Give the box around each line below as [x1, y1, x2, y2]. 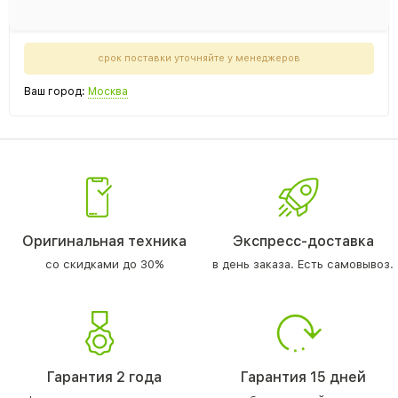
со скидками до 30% [44, 258, 163, 271]
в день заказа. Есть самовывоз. [212, 258, 394, 271]
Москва [88, 85, 128, 98]
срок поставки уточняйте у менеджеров [98, 52, 300, 64]
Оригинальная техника [21, 233, 187, 250]
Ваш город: [24, 85, 88, 98]
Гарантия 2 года [46, 369, 162, 386]
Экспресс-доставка [232, 233, 374, 250]
